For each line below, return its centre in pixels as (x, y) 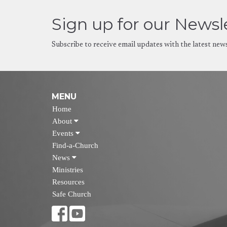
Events (64, 133)
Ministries (68, 169)
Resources (68, 182)
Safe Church (72, 194)
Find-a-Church (75, 145)
